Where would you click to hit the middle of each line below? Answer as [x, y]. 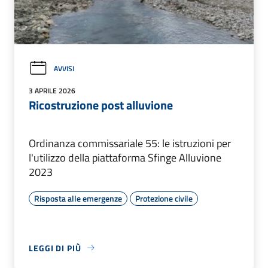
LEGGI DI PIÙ [55, 248]
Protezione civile [164, 198]
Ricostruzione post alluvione [101, 105]
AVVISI [64, 68]
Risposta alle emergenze [78, 198]
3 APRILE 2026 [52, 90]
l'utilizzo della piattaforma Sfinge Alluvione [125, 157]
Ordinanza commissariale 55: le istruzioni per [130, 143]
